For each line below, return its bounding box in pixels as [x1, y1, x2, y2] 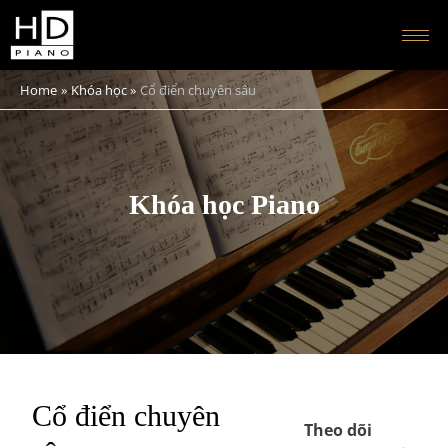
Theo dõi [304, 418, 373, 441]
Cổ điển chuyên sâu [140, 81, 257, 99]
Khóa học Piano [128, 189, 320, 220]
